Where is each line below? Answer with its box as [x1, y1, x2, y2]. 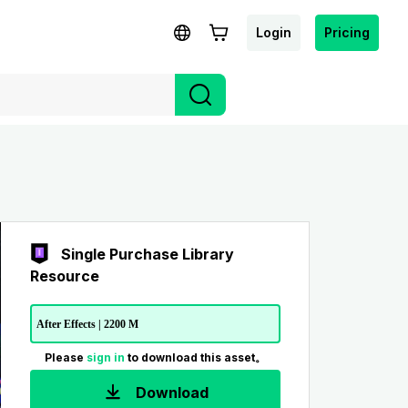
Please [44, 350, 87, 364]
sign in [86, 350, 127, 364]
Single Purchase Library [60, 245, 234, 263]
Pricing [324, 24, 370, 40]
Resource [29, 267, 99, 285]
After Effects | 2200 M [36, 317, 138, 331]
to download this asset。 [127, 350, 266, 364]
